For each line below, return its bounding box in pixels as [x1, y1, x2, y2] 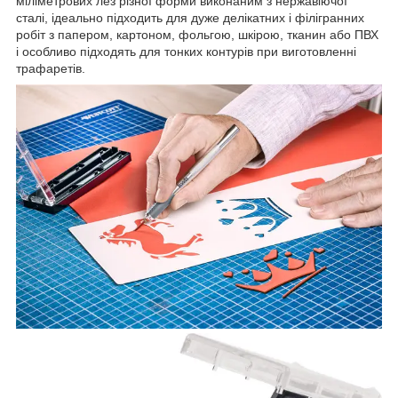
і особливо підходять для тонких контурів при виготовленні [16, 44, 356, 60]
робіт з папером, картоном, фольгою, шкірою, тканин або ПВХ [16, 28, 378, 43]
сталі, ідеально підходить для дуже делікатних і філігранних [16, 11, 364, 26]
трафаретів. [16, 61, 85, 76]
